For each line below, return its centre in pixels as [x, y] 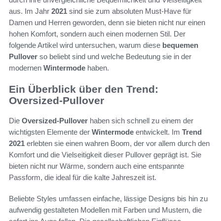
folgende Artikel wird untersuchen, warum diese [86, 45]
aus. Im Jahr [30, 11]
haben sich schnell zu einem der [141, 120]
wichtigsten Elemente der [50, 132]
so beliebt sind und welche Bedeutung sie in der [114, 57]
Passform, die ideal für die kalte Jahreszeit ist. [83, 177]
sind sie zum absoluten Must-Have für [129, 11]
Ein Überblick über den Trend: [84, 89]
